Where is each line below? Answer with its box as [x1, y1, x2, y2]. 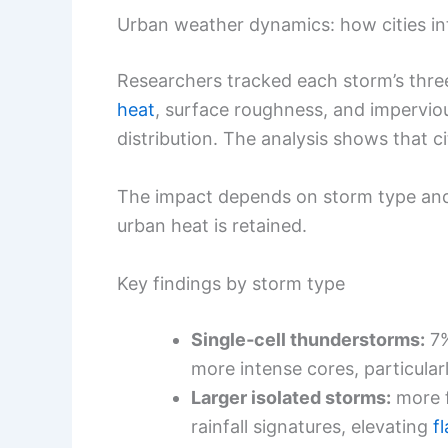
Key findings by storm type [117, 272, 345, 294]
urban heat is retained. [117, 214, 307, 236]
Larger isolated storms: [191, 386, 391, 408]
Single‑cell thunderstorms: [191, 328, 425, 350]
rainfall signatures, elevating [191, 415, 433, 437]
